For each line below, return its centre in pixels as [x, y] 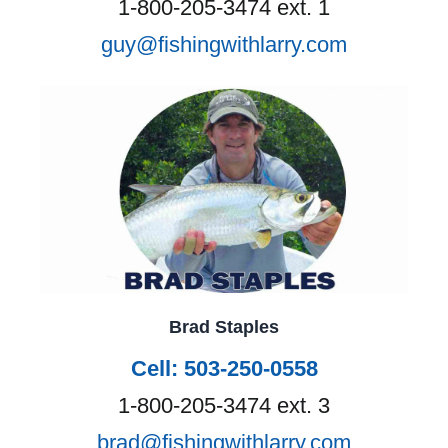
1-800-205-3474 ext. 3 [224, 405]
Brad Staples [224, 326]
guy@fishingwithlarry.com [224, 45]
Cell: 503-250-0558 [224, 368]
